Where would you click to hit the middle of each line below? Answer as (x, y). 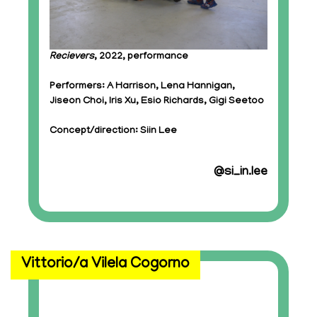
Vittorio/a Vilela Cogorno (105, 265)
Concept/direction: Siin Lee (113, 131)
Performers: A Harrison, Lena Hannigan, (142, 87)
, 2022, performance (141, 57)
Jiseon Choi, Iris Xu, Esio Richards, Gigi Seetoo (157, 102)
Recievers (72, 57)
